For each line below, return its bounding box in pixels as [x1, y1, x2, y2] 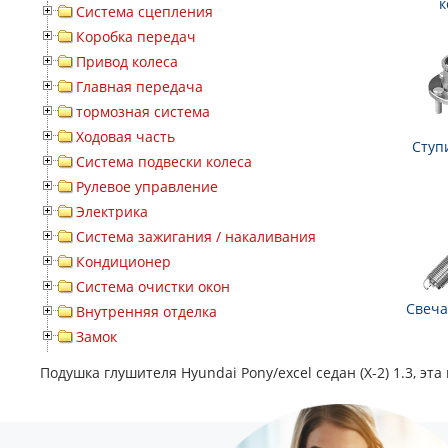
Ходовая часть [76, 127, 175, 147]
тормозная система [76, 102, 210, 122]
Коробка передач [76, 27, 196, 47]
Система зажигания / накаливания [76, 227, 316, 247]
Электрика [76, 202, 148, 222]
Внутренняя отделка [76, 302, 217, 322]
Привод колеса [76, 52, 178, 72]
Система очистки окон [76, 277, 230, 297]
